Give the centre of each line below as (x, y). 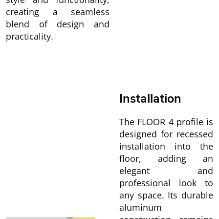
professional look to (166, 183)
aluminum (141, 207)
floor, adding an (166, 158)
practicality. (30, 36)
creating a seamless (58, 12)
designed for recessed (166, 134)
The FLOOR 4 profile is (166, 122)
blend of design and (58, 24)
